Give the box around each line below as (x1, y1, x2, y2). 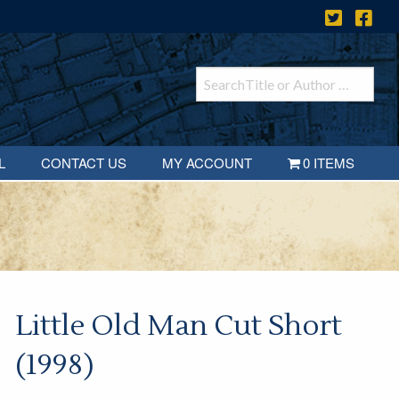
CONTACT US (40, 153, 126, 173)
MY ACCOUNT (161, 153, 252, 173)
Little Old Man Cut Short (14, 307, 342, 345)
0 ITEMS (303, 153, 355, 173)
